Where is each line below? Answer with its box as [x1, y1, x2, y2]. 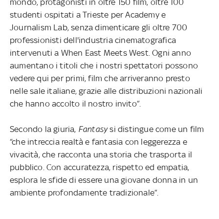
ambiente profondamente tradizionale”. [10, 187, 159, 197]
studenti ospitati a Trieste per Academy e [10, 9, 166, 20]
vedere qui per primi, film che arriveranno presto [10, 73, 190, 83]
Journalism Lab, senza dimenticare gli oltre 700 [10, 22, 188, 32]
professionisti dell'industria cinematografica [10, 35, 176, 45]
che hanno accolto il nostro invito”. [10, 98, 141, 109]
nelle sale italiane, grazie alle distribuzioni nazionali [10, 86, 203, 96]
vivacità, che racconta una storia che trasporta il [10, 149, 193, 159]
